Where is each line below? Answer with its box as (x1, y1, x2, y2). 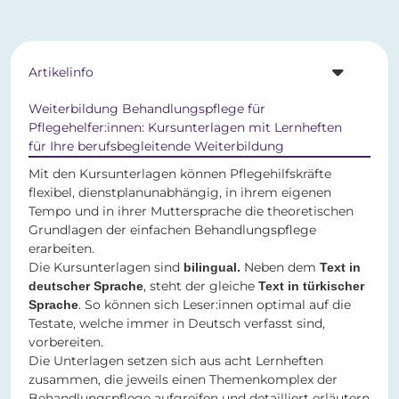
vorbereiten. (28, 334, 103, 351)
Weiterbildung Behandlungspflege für (28, 101, 265, 118)
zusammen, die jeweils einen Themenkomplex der (28, 371, 338, 388)
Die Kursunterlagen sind (28, 259, 183, 276)
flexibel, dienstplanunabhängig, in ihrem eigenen (28, 184, 331, 201)
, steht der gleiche (143, 278, 258, 295)
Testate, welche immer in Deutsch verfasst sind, (28, 315, 325, 332)
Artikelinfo (28, 64, 94, 81)
